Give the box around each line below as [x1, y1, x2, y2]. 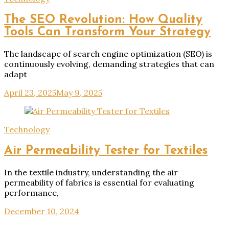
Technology [4, 124, 50, 134]
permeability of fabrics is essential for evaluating [4, 177, 194, 188]
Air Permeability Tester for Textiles [4, 144, 208, 157]
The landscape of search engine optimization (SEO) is [4, 48, 212, 59]
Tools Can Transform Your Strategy [4, 26, 211, 38]
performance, [4, 187, 59, 198]
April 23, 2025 [4, 87, 56, 98]
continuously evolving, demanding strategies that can [4, 58, 214, 69]
